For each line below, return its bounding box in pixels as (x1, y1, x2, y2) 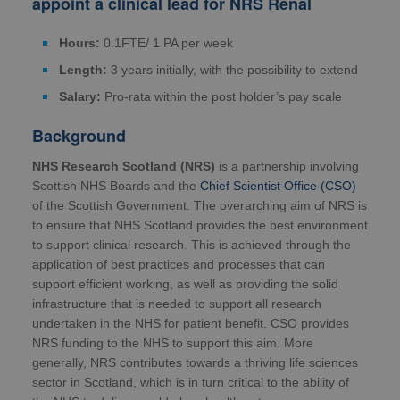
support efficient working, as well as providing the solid (32, 277, 338, 292)
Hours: (59, 36, 100, 51)
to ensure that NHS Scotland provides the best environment (32, 218, 368, 233)
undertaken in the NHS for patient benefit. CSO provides (32, 316, 349, 331)
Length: (59, 62, 107, 78)
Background (32, 124, 126, 148)
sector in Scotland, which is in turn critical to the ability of (32, 375, 349, 390)
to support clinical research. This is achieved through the (32, 237, 351, 253)
